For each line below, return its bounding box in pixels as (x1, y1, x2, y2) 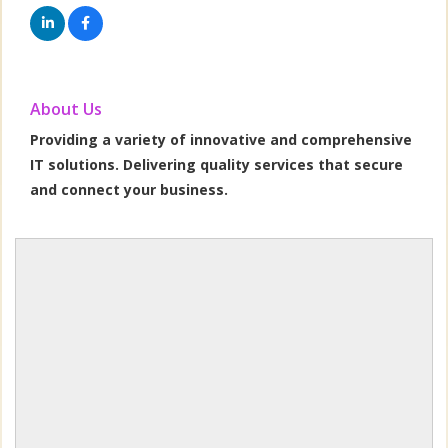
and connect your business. (30, 179, 229, 199)
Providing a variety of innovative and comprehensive (30, 129, 413, 149)
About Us (30, 97, 103, 120)
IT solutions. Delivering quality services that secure (30, 154, 404, 174)
